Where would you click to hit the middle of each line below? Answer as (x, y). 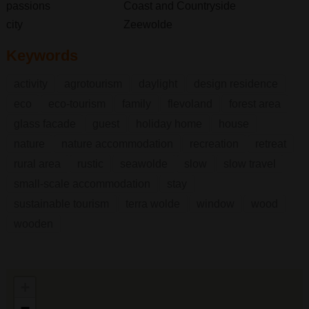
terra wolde (152, 203)
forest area (255, 103)
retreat (270, 143)
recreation (214, 143)
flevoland (190, 103)
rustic (90, 163)
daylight (158, 83)
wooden (33, 223)
